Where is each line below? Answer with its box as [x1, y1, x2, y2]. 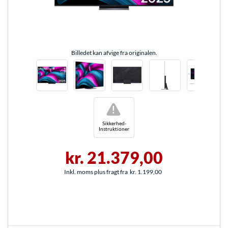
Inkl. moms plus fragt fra [64, 168, 128, 176]
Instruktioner [98, 126, 129, 132]
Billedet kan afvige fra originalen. [71, 49, 157, 57]
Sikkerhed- [102, 120, 126, 126]
